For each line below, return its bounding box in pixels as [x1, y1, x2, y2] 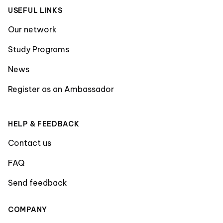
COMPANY [8, 205, 47, 215]
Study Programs [8, 44, 69, 55]
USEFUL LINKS [8, 6, 63, 15]
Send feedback [8, 178, 67, 188]
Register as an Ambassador [8, 84, 114, 95]
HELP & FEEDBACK [8, 119, 80, 129]
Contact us [8, 138, 51, 148]
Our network [8, 24, 57, 35]
